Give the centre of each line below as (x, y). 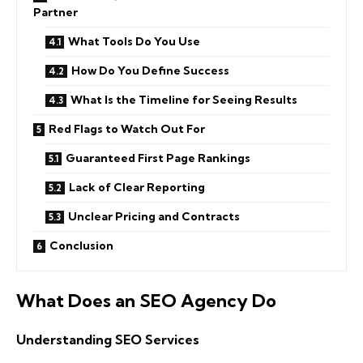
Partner (56, 12)
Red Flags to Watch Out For (127, 128)
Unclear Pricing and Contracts (154, 216)
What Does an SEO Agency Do (146, 301)
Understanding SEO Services (108, 339)
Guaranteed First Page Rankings (158, 158)
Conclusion (81, 245)
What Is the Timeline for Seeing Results (184, 99)
